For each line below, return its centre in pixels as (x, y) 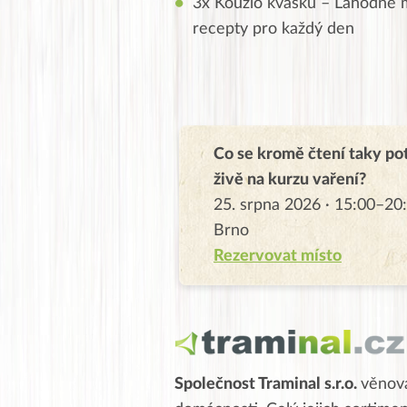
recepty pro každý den (273, 29)
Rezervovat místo (278, 256)
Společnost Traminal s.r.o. (268, 384)
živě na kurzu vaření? (290, 179)
